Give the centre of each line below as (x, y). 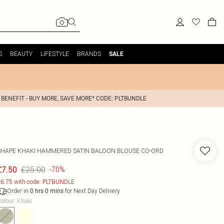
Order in (18, 191)
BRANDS (89, 54)
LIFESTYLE (54, 54)
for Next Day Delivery (91, 191)
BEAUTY (21, 54)
